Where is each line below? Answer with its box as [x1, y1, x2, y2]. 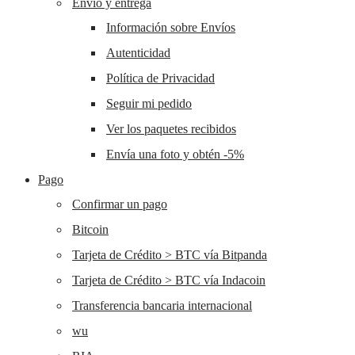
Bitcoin [72, 223, 109, 237]
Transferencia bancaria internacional [72, 299, 252, 313]
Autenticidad [106, 46, 170, 60]
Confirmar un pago [72, 197, 167, 212]
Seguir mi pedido [106, 97, 192, 111]
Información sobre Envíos [106, 21, 235, 35]
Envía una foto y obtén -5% [106, 147, 244, 162]
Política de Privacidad [106, 71, 215, 86]
